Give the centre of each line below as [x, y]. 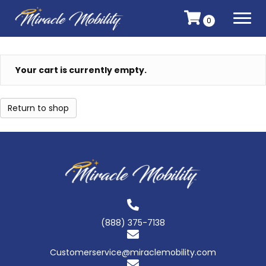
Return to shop [38, 108]
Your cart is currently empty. [81, 70]
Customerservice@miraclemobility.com [133, 252]
